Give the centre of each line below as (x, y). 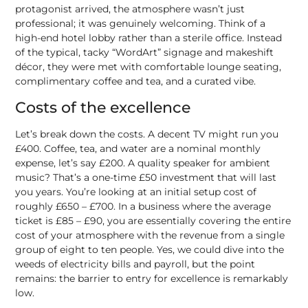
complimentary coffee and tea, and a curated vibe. (136, 81)
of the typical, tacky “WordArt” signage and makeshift (145, 52)
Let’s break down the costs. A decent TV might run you (147, 134)
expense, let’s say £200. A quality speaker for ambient (143, 163)
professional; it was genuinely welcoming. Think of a (141, 23)
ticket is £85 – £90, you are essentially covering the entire (153, 221)
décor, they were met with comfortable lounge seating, (148, 66)
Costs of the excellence (103, 108)
